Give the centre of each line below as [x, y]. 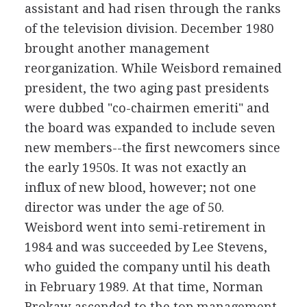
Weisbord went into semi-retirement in [145, 227]
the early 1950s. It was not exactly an [135, 168]
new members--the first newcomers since [152, 148]
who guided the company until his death [147, 267]
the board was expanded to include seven [150, 128]
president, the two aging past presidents [147, 88]
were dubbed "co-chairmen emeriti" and [147, 108]
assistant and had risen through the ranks [152, 9]
